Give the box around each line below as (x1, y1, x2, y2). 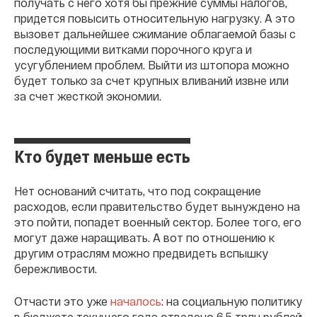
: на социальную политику (161, 294, 302, 309)
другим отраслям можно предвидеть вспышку (14, 246, 268, 260)
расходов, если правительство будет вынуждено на (14, 200, 300, 214)
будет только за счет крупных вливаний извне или (14, 74, 289, 88)
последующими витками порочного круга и (14, 42, 252, 57)
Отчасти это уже (14, 294, 110, 309)
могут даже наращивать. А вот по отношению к (14, 231, 275, 245)
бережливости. (14, 262, 97, 276)
